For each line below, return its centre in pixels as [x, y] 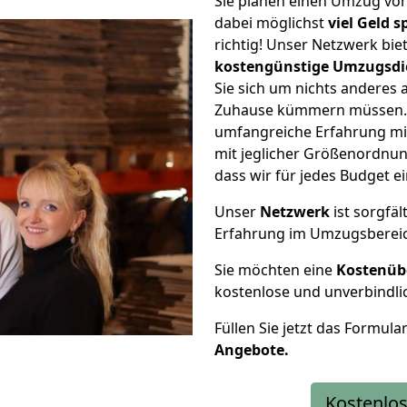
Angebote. [252, 350]
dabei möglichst [271, 23]
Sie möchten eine [275, 270]
